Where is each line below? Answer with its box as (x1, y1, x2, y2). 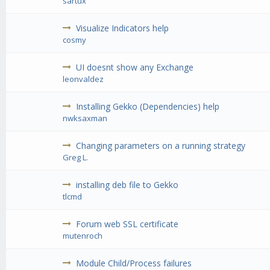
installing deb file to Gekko (76, 179, 179, 191)
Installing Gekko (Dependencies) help (76, 101, 220, 113)
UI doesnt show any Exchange (76, 61, 194, 74)
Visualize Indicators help (76, 22, 169, 34)
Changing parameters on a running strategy (76, 140, 246, 152)
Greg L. (63, 152, 89, 163)
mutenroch (63, 230, 103, 242)
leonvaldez (63, 74, 104, 85)
